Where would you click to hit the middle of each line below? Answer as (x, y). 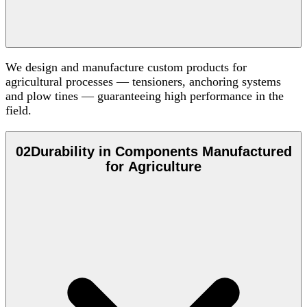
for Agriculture (153, 167)
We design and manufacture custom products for (126, 67)
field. (19, 111)
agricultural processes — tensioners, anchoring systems (143, 82)
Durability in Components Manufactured (161, 152)
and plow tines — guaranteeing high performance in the (145, 96)
